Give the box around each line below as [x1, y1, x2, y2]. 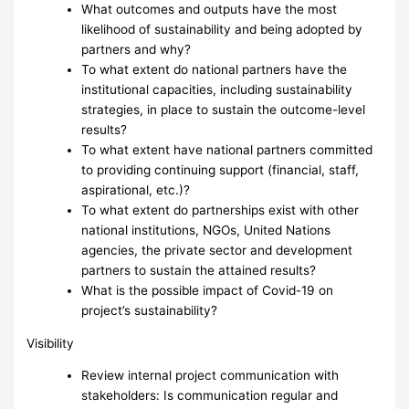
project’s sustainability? [81, 303, 218, 319]
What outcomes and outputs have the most [81, 2, 338, 17]
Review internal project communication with [81, 368, 340, 383]
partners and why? [81, 42, 192, 58]
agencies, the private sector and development [81, 243, 353, 258]
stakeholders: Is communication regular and [81, 388, 339, 404]
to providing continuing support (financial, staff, [81, 163, 360, 178]
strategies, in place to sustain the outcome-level [81, 102, 366, 118]
